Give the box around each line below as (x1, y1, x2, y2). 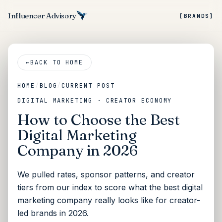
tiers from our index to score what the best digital (17, 182, 203, 193)
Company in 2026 (17, 141, 138, 160)
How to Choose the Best (17, 111, 180, 129)
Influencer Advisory (8, 11, 76, 20)
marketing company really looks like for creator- (17, 195, 201, 206)
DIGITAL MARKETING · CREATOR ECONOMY (17, 97, 172, 105)
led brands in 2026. (17, 208, 89, 219)
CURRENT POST (61, 82, 115, 90)
